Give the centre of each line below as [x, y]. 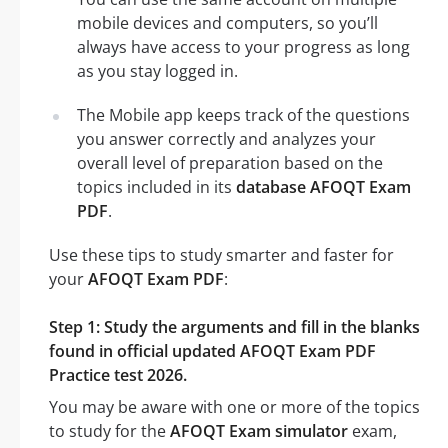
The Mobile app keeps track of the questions [243, 114]
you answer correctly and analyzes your [226, 138]
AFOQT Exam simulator [259, 430]
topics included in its [156, 186]
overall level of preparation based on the [230, 162]
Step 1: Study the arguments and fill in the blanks [234, 326]
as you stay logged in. [157, 70]
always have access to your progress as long [243, 46]
